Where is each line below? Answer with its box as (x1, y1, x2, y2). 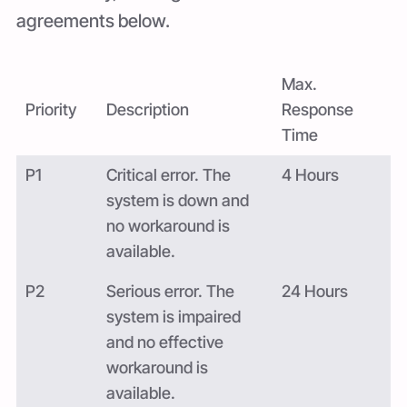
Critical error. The (106, 164, 232, 184)
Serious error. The (106, 281, 235, 301)
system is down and (106, 190, 250, 210)
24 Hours (281, 281, 348, 301)
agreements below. (16, 10, 170, 32)
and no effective (106, 332, 224, 352)
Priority (25, 99, 76, 119)
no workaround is (106, 215, 231, 235)
